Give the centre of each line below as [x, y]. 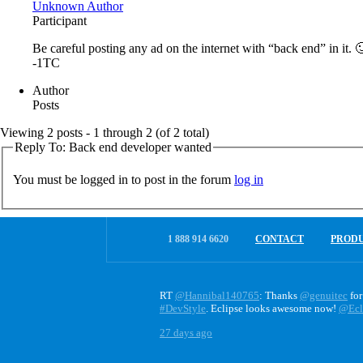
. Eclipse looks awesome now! [272, 309]
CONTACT [280, 239]
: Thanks [280, 296]
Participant [60, 20]
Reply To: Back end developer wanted [113, 147]
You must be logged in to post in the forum [124, 179]
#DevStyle [183, 309]
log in [249, 179]
